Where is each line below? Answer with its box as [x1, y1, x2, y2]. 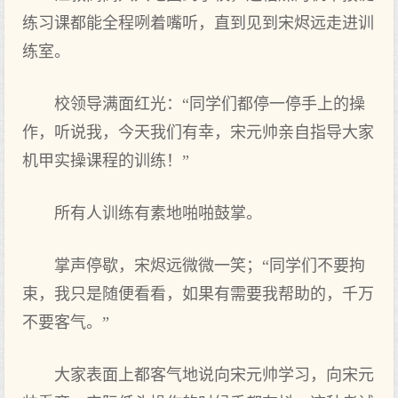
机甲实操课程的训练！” [22, 152, 189, 170]
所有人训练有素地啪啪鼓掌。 [54, 204, 262, 222]
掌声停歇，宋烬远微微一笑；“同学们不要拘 [54, 257, 365, 275]
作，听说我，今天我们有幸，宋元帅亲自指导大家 [22, 123, 374, 141]
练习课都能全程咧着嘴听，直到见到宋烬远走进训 [22, 14, 374, 32]
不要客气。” [22, 314, 109, 331]
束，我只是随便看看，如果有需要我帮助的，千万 [22, 285, 374, 303]
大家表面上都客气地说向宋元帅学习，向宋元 [54, 366, 374, 384]
